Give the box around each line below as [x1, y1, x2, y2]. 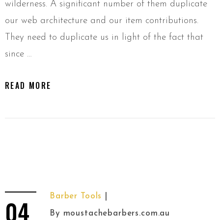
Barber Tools [50, 192, 102, 201]
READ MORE [5, 80, 52, 92]
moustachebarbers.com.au [63, 209, 170, 218]
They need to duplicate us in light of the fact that [5, 33, 203, 43]
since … [5, 50, 32, 59]
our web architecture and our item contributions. [5, 16, 198, 26]
